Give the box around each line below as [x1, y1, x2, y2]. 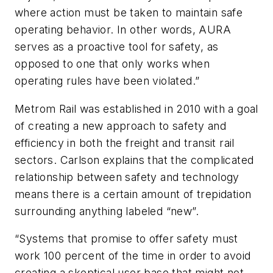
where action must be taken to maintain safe [15, 6, 243, 19]
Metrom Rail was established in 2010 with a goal [15, 102, 258, 115]
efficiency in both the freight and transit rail [15, 136, 235, 149]
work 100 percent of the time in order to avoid [15, 249, 251, 263]
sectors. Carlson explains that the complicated [15, 153, 254, 166]
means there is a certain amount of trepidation [15, 187, 252, 200]
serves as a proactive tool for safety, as [15, 40, 219, 54]
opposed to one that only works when [15, 57, 210, 71]
